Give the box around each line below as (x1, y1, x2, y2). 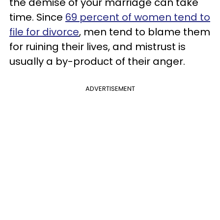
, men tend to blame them (79, 25, 210, 39)
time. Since (9, 10, 65, 24)
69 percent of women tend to (65, 10, 210, 24)
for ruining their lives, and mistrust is (9, 40, 186, 54)
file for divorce (9, 25, 79, 39)
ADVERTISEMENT (85, 84, 135, 93)
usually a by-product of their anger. (9, 55, 185, 68)
